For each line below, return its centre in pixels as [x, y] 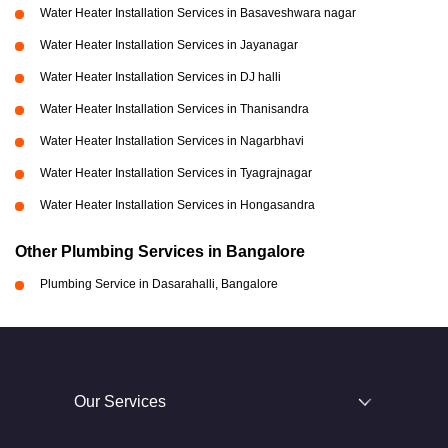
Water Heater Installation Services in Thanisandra [174, 109]
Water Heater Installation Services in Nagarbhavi [172, 141]
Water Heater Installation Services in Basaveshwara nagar [198, 13]
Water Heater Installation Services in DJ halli [160, 77]
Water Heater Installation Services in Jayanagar [169, 45]
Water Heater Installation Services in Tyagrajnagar [176, 173]
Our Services [120, 401]
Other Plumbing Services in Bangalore [160, 251]
